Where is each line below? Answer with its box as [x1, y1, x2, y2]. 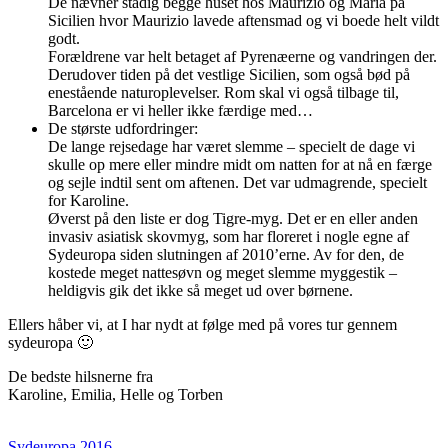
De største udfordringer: [48, 120, 198, 138]
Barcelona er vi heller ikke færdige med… [48, 102, 313, 120]
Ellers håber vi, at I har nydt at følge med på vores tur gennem [8, 316, 397, 334]
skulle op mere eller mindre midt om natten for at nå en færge [48, 156, 432, 174]
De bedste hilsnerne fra [8, 368, 153, 386]
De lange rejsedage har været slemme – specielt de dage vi [48, 138, 415, 156]
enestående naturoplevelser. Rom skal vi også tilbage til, [48, 84, 399, 102]
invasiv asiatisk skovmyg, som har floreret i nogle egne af [48, 228, 409, 246]
